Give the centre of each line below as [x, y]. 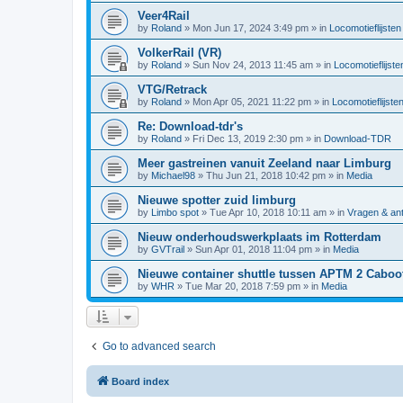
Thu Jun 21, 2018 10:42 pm [266, 175]
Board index [140, 381]
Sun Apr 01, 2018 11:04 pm [254, 249]
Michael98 [173, 175]
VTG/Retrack [172, 90]
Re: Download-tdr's [190, 126]
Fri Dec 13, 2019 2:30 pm [248, 139]
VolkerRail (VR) [179, 53]
